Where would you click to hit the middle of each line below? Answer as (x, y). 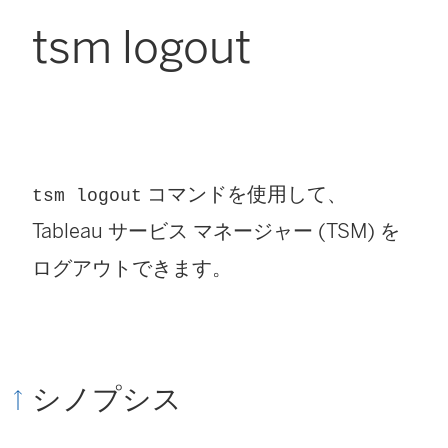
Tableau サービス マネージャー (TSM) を (216, 230)
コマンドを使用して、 (244, 193)
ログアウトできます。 (132, 267)
